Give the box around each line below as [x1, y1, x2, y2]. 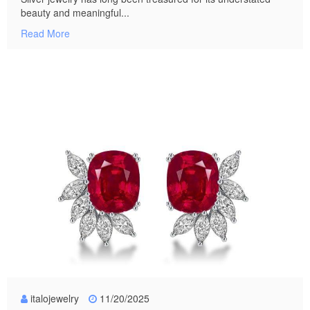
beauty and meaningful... [21, 6, 129, 20]
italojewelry [30, 291, 79, 306]
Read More [21, 26, 70, 41]
